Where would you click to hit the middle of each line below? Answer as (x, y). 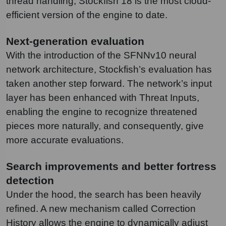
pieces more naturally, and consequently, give (105, 126)
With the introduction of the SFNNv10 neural (101, 55)
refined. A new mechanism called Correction (101, 209)
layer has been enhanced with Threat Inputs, (103, 98)
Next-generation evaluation (75, 42)
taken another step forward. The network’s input (109, 84)
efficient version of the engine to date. (87, 15)
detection (30, 181)
